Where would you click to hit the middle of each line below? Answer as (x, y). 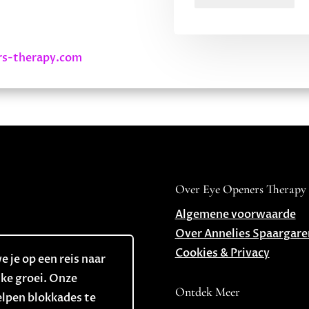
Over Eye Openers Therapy (240, 189)
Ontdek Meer (207, 292)
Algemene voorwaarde (235, 215)
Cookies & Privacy (222, 253)
